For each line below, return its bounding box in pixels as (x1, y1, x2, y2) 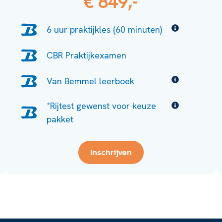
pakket (47, 113, 74, 125)
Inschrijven (90, 146, 132, 158)
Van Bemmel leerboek (47, 75, 135, 87)
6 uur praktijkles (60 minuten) (47, 24, 163, 36)
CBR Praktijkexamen (47, 50, 127, 61)
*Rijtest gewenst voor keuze (47, 100, 157, 111)
